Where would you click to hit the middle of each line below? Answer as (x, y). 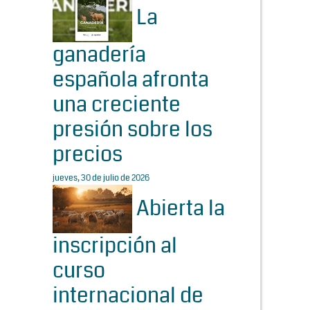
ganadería (99, 55)
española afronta (131, 80)
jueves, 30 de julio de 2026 (101, 179)
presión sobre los (133, 130)
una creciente (117, 105)
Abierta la (179, 208)
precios (88, 155)
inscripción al (115, 246)
